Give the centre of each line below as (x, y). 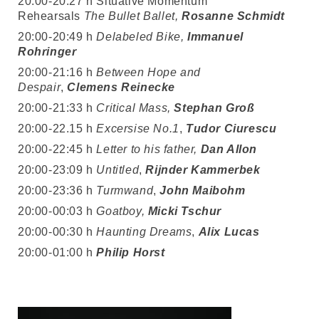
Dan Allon (229, 149)
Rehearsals (51, 16)
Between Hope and (149, 72)
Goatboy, (121, 211)
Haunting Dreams (144, 232)
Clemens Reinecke (121, 87)
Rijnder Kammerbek (203, 170)
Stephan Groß (214, 108)
